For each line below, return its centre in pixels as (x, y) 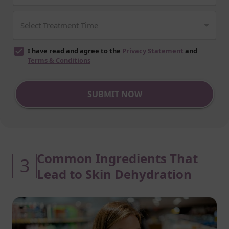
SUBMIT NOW (114, 94)
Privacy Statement (153, 50)
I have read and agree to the (75, 50)
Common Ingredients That (117, 158)
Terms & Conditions (59, 60)
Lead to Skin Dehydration (114, 174)
